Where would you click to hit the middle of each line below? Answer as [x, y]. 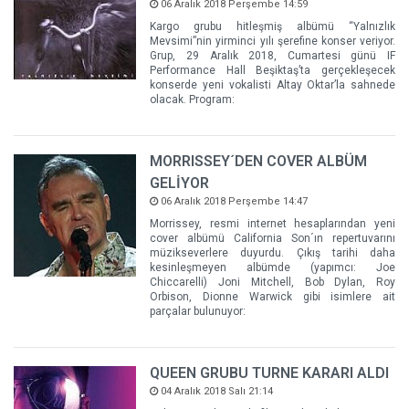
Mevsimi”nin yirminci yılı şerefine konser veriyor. [273, 41]
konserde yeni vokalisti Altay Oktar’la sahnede [273, 84]
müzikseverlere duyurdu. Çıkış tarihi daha [273, 252]
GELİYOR [180, 183]
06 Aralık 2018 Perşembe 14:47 [233, 201]
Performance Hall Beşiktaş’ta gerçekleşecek [273, 70]
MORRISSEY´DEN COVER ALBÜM [259, 161]
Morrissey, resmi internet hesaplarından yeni [273, 223]
